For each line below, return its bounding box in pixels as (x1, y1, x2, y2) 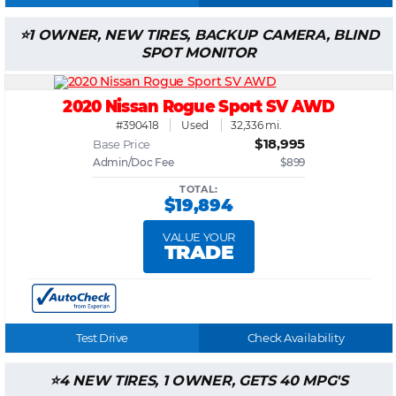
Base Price (93, 137, 151, 152)
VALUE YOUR (163, 230, 235, 245)
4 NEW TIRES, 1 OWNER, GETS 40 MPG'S (58, 372, 348, 390)
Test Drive (76, 331, 128, 346)
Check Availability (247, 331, 345, 346)
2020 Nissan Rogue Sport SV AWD (63, 95, 335, 118)
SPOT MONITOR (141, 44, 257, 62)
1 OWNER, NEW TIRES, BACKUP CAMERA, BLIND (28, 27, 379, 44)
